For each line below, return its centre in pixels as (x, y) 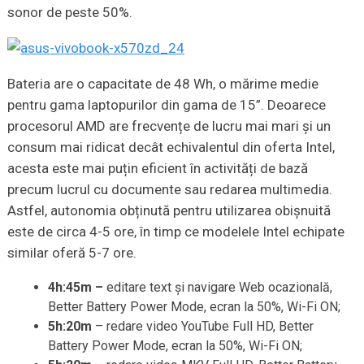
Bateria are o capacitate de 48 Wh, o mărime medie (162, 84)
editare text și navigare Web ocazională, (219, 288)
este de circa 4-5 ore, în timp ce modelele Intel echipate (175, 232)
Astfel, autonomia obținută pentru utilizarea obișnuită (169, 211)
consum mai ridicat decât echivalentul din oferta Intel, (171, 147)
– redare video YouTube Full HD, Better (202, 327)
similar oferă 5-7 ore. (71, 253)
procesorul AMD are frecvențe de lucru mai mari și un (169, 126)
